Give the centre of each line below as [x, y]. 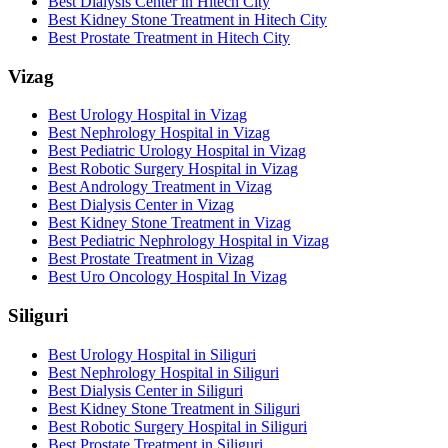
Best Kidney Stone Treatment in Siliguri [174, 408]
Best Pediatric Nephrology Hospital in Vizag [188, 241]
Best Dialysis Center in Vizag [141, 205]
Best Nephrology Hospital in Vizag [159, 133]
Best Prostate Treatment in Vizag [151, 259]
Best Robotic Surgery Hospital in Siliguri [177, 426]
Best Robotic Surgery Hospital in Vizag [173, 169]
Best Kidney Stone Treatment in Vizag [169, 223]
